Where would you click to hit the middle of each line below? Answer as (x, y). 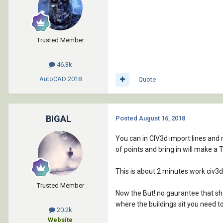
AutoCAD (53, 79)
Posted (127, 118)
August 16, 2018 (162, 118)
